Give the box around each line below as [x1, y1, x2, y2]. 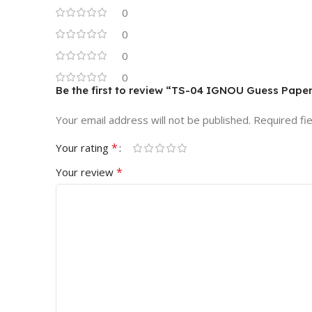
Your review [56, 165, 116, 180]
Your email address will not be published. [56, 113, 251, 127]
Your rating [56, 141, 111, 155]
